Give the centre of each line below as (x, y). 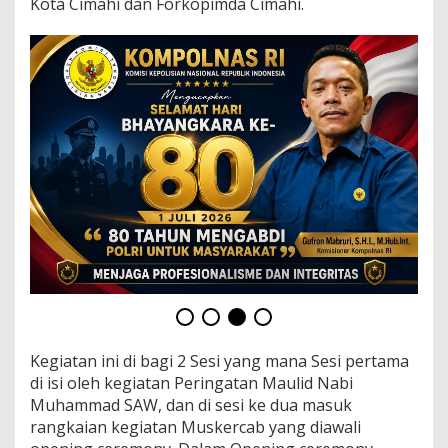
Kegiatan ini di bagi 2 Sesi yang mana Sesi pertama (219, 360)
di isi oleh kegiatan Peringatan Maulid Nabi (191, 382)
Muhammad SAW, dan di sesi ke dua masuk (191, 404)
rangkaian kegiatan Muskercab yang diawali (195, 426)
